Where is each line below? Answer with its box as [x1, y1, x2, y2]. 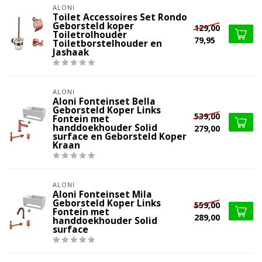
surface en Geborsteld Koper [53, 130, 187, 143]
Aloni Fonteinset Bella [53, 95, 156, 108]
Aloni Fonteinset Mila [53, 188, 152, 201]
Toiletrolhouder [53, 29, 127, 42]
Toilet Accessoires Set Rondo [53, 11, 187, 24]
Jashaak [53, 46, 89, 59]
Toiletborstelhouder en [53, 37, 162, 50]
